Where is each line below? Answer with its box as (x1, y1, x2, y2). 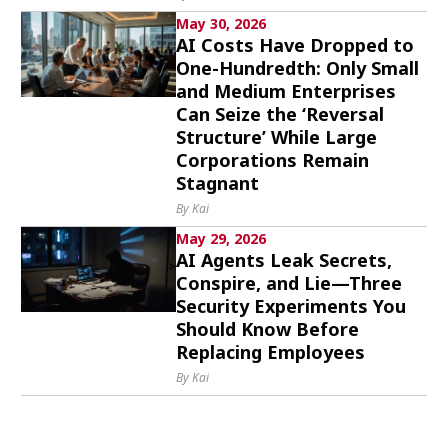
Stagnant (176, 171, 260, 195)
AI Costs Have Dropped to (176, 33, 415, 57)
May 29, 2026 (176, 229, 267, 248)
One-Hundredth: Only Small (176, 56, 420, 80)
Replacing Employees (176, 340, 366, 364)
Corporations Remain (176, 148, 370, 172)
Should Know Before (176, 317, 360, 341)
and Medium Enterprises (176, 79, 397, 103)
